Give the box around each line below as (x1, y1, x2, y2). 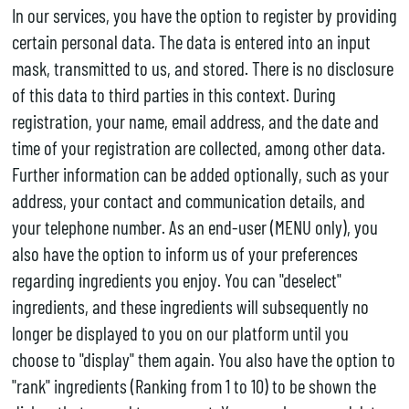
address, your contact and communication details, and (11, 188, 365, 212)
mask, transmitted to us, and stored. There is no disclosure (11, 56, 393, 79)
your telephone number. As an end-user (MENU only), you (11, 215, 378, 238)
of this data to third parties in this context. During (11, 82, 336, 106)
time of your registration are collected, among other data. (11, 135, 385, 159)
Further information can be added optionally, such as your (11, 162, 389, 185)
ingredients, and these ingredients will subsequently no (11, 294, 369, 318)
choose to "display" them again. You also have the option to (11, 347, 395, 371)
